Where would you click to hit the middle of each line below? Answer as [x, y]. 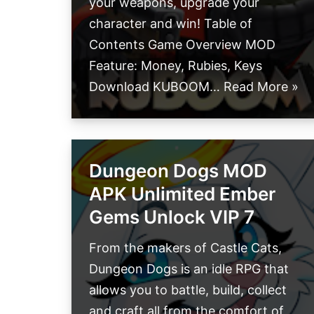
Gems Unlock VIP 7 [172, 217]
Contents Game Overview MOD [182, 45]
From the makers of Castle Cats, [185, 248]
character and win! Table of [171, 24]
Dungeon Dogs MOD [178, 171]
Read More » [261, 87]
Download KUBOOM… [156, 87]
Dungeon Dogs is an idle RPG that [189, 269]
